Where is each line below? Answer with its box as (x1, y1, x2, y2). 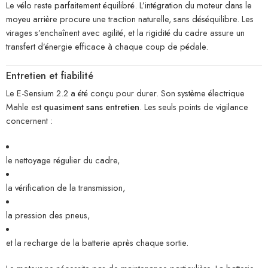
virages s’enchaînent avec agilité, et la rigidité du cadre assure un (6, 26, 245, 39)
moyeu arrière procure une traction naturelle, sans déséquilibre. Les (6, 12, 254, 25)
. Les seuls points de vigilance (139, 100, 248, 114)
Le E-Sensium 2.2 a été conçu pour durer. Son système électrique (6, 87, 245, 100)
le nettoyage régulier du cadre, (6, 154, 120, 167)
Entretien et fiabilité (6, 69, 93, 83)
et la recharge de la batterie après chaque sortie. (6, 236, 188, 249)
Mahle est (6, 100, 44, 114)
